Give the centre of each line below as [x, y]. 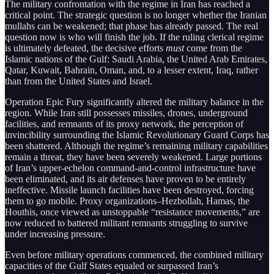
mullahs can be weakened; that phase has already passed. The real [131, 26]
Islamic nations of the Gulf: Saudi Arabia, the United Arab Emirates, [136, 59]
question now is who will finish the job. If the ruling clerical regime [134, 37]
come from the [213, 48]
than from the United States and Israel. [79, 81]
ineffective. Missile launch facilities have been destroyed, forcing [129, 190]
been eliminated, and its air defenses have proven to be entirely [125, 179]
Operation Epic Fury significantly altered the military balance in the [134, 102]
